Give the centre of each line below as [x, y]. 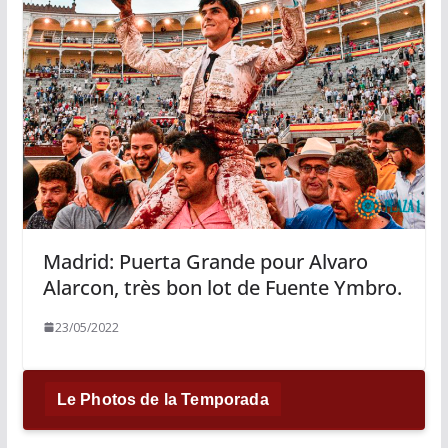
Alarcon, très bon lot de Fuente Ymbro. [222, 287]
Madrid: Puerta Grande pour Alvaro [205, 261]
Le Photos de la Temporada [162, 399]
